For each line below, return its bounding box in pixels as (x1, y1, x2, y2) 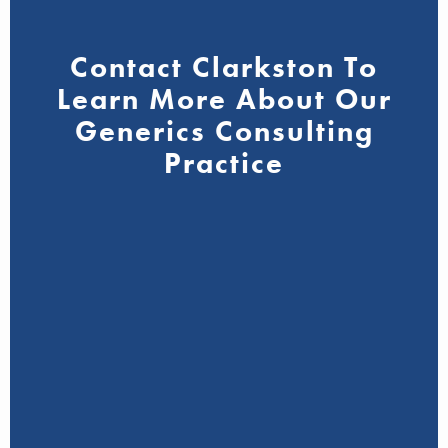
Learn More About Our (56, 80, 392, 118)
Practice (164, 144, 284, 182)
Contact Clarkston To (70, 48, 378, 86)
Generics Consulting (74, 112, 374, 150)
